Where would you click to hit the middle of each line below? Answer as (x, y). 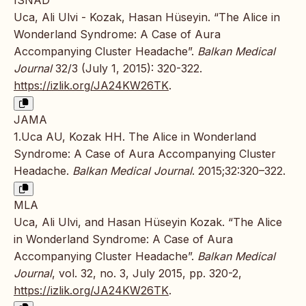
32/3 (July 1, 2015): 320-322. (127, 69)
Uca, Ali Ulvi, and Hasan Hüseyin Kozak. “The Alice (148, 222)
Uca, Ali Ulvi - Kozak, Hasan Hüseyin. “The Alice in (147, 17)
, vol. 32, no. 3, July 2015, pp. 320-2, (147, 274)
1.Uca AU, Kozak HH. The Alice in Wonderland (135, 137)
